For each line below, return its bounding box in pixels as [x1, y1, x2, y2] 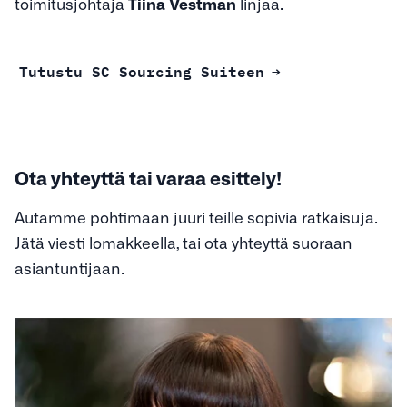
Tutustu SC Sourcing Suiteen [19, 58, 264, 81]
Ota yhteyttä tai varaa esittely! [15, 165, 282, 188]
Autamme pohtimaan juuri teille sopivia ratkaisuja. [15, 206, 378, 226]
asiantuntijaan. [15, 257, 124, 277]
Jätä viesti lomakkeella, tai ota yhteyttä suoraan [15, 232, 352, 252]
